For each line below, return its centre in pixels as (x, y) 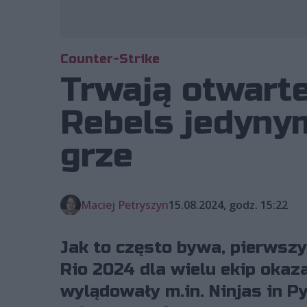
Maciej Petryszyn (125, 205)
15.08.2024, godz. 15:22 (228, 205)
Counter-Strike (110, 59)
